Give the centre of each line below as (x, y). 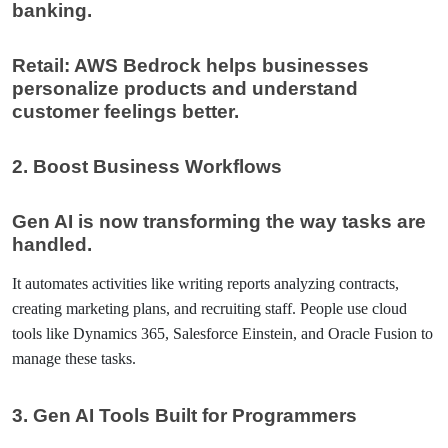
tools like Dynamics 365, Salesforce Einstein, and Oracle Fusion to (222, 333)
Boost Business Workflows (157, 166)
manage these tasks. (74, 358)
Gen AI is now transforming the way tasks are (219, 221)
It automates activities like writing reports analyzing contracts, (205, 283)
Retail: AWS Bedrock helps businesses (190, 65)
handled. (52, 244)
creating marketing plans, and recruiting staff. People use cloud (209, 308)
